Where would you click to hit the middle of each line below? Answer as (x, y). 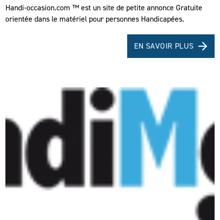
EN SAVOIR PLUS (164, 46)
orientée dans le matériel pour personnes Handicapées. (95, 19)
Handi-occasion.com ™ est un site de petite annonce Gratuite (104, 8)
